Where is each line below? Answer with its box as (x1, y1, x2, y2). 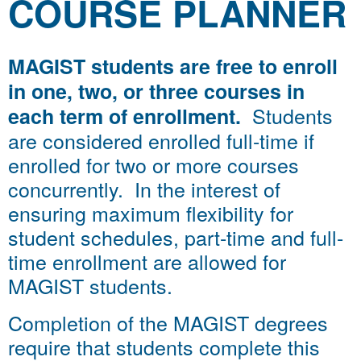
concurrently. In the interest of (8, 174, 280, 203)
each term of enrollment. (8, 102, 241, 131)
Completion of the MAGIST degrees (8, 308, 328, 337)
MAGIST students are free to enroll (8, 52, 338, 81)
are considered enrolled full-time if (8, 126, 314, 155)
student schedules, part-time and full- (8, 222, 343, 251)
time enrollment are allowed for (8, 247, 286, 276)
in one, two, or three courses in (8, 77, 305, 106)
